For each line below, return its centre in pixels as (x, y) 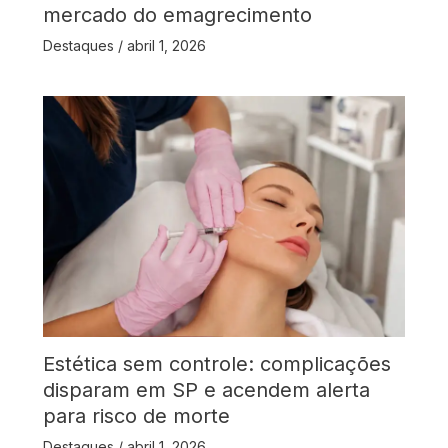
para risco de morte (136, 416)
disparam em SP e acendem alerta (206, 390)
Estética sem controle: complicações (216, 364)
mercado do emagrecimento (177, 14)
